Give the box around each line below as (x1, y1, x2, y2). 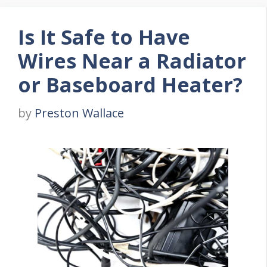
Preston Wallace (35, 104, 124, 121)
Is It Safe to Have (18, 23, 190, 51)
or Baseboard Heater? (18, 70, 243, 98)
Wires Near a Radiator (18, 46, 246, 74)
